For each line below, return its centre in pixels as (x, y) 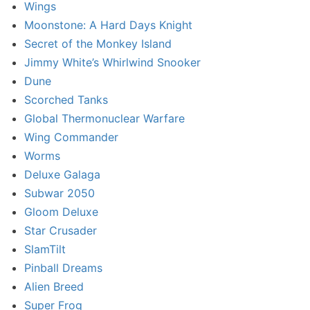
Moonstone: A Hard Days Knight (108, 25)
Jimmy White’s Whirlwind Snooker (112, 63)
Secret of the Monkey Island (98, 44)
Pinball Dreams (63, 268)
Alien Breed (54, 287)
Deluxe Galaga (62, 175)
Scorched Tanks (66, 100)
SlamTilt (45, 249)
